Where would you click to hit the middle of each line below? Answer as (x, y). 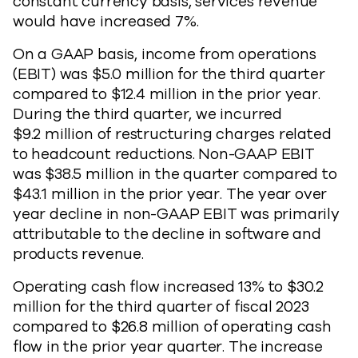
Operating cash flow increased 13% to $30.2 (169, 287)
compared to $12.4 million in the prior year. (169, 94)
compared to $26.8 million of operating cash (172, 327)
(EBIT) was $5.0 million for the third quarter (169, 74)
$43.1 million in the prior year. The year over (170, 194)
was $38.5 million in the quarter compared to (175, 174)
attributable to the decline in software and (167, 234)
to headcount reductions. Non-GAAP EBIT (164, 154)
